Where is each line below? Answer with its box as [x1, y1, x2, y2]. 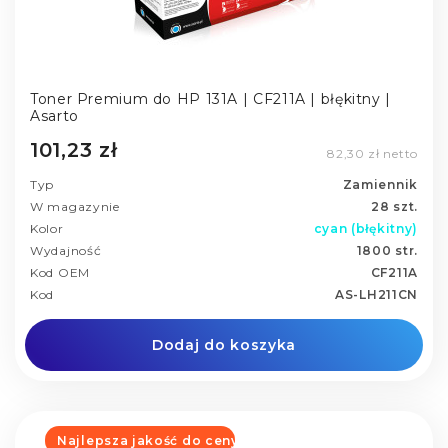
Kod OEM [30, 264, 90, 280]
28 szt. [371, 198, 418, 214]
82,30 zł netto [327, 145, 418, 161]
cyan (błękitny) [313, 220, 418, 236]
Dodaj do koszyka [151, 335, 297, 354]
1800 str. [356, 242, 418, 258]
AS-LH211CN [335, 286, 418, 302]
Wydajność [30, 242, 102, 258]
